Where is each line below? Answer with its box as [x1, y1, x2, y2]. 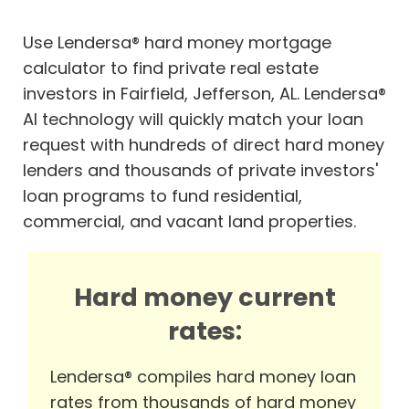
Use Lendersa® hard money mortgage [23, 31, 331, 55]
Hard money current [73, 280, 336, 315]
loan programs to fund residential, [23, 184, 302, 208]
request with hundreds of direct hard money [23, 133, 384, 157]
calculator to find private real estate [23, 57, 319, 80]
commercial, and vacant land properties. [23, 210, 356, 234]
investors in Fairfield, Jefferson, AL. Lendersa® [23, 82, 386, 106]
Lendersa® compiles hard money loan [50, 365, 356, 389]
